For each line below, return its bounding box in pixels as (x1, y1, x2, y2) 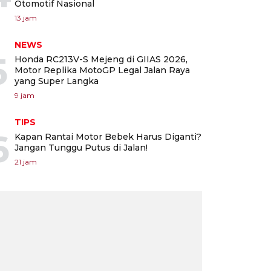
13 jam (15, 13, 37, 22)
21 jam (15, 157, 37, 166)
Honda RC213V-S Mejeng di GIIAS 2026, (15, 53, 188, 65)
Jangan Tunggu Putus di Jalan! (15, 142, 148, 153)
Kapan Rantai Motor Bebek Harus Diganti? (15, 131, 201, 142)
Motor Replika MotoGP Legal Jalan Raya (15, 64, 190, 76)
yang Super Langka (15, 75, 99, 87)
